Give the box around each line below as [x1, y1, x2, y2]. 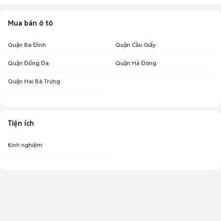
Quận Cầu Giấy [115, 41, 156, 48]
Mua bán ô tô [8, 19, 53, 28]
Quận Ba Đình [8, 41, 46, 48]
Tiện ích [8, 119, 34, 128]
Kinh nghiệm [8, 141, 42, 148]
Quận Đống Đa [8, 59, 49, 67]
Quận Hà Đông [115, 59, 156, 67]
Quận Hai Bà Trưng [8, 77, 60, 85]
